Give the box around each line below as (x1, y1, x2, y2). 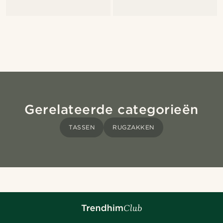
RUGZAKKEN (112, 123, 154, 131)
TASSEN (69, 123, 95, 131)
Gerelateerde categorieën (24, 102, 199, 117)
